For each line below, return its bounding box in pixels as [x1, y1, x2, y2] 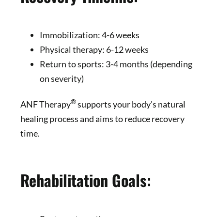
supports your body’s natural [76, 98, 186, 109]
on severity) [39, 73, 84, 84]
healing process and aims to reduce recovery [20, 113, 185, 124]
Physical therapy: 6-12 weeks [39, 44, 149, 55]
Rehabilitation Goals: [20, 169, 151, 192]
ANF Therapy [20, 98, 71, 109]
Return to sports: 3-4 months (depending [39, 58, 192, 69]
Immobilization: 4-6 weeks [39, 29, 139, 40]
